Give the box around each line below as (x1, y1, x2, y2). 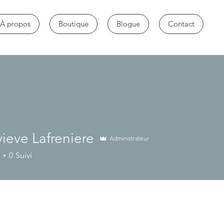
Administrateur (109, 134, 149, 142)
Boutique (58, 19, 88, 28)
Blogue (116, 19, 140, 28)
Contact (168, 19, 194, 28)
